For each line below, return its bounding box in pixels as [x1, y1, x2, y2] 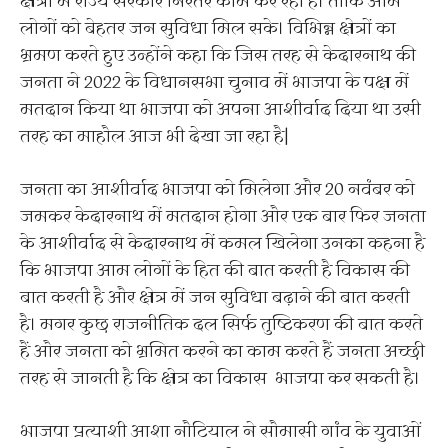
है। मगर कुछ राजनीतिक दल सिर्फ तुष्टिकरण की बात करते [20, 311, 423, 339]
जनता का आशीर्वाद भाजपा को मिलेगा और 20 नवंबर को [20, 176, 415, 204]
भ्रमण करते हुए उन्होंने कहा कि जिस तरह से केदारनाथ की [20, 42, 416, 70]
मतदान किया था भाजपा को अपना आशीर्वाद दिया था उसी [20, 96, 421, 124]
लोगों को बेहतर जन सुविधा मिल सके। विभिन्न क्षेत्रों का [20, 15, 396, 43]
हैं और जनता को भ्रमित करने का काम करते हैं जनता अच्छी [20, 338, 425, 366]
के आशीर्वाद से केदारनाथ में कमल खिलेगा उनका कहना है [20, 230, 425, 258]
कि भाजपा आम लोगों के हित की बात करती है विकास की [20, 257, 410, 285]
